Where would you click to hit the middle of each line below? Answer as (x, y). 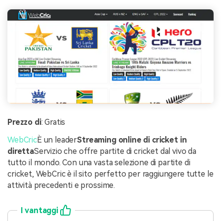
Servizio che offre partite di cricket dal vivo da (115, 151)
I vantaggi (39, 210)
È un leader (57, 140)
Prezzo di (24, 122)
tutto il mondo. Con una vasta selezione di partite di (99, 162)
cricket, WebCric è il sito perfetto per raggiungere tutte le (110, 174)
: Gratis (53, 122)
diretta (21, 151)
